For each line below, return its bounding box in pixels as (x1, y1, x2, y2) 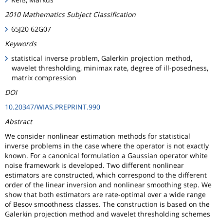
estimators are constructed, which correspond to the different (5, 170, 207, 180)
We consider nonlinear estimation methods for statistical (5, 131, 190, 141)
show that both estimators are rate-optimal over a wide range (5, 189, 206, 199)
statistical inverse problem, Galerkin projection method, (11, 53, 193, 63)
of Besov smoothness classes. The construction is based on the (5, 199, 210, 209)
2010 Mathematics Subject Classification (5, 9, 136, 19)
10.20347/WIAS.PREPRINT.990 (5, 102, 100, 111)
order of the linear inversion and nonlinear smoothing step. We (5, 180, 212, 189)
